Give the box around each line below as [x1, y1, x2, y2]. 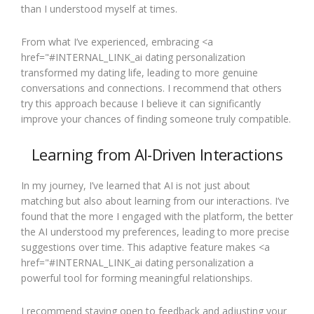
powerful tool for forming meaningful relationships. [21, 271, 252, 285]
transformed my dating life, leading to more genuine [21, 66, 258, 79]
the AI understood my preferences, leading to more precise [21, 225, 289, 238]
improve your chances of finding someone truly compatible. [21, 112, 291, 125]
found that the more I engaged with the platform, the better [21, 210, 293, 223]
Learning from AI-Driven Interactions [31, 144, 283, 165]
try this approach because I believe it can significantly [21, 97, 261, 110]
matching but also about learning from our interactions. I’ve [21, 194, 289, 207]
